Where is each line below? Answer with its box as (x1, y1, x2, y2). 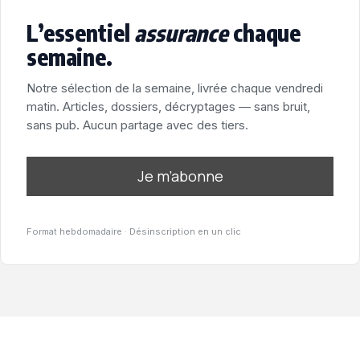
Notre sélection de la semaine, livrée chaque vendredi (27, 80, 323, 96)
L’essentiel (27, 18, 135, 47)
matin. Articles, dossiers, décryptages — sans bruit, (27, 99, 310, 114)
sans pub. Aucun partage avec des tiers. (27, 117, 248, 133)
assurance (134, 18, 229, 47)
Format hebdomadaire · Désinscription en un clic (27, 226, 241, 237)
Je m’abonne (137, 166, 223, 186)
